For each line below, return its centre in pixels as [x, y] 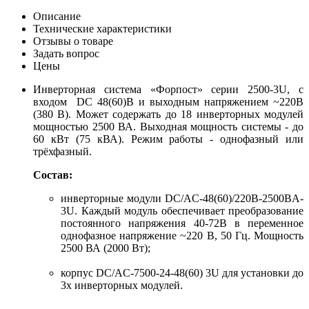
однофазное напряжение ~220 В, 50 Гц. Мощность [182, 235]
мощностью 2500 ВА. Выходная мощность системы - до [168, 126]
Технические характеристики [102, 28]
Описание [57, 16]
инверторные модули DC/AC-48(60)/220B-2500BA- [182, 198]
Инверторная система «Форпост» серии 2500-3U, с [168, 89]
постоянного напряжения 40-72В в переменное [182, 223]
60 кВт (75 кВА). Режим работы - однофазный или [168, 139]
